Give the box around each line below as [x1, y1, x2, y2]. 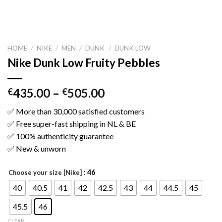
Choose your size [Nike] [8, 168, 82, 176]
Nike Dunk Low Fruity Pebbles [7, 55, 160, 69]
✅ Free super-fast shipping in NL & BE [7, 118, 136, 128]
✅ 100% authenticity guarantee [7, 131, 113, 141]
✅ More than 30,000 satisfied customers [7, 106, 145, 116]
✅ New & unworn [7, 143, 66, 153]
